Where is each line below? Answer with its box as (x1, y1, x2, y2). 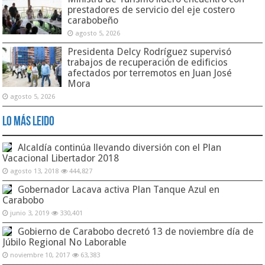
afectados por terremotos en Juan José (67, 67, 232, 79)
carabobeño (67, 14, 119, 26)
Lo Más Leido (2, 115, 55, 129)
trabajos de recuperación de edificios (67, 56, 228, 68)
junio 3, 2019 (10, 209, 50, 217)
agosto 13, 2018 (10, 167, 59, 175)
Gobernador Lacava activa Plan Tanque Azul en (18, 183, 220, 195)
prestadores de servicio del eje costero (67, 4, 235, 15)
